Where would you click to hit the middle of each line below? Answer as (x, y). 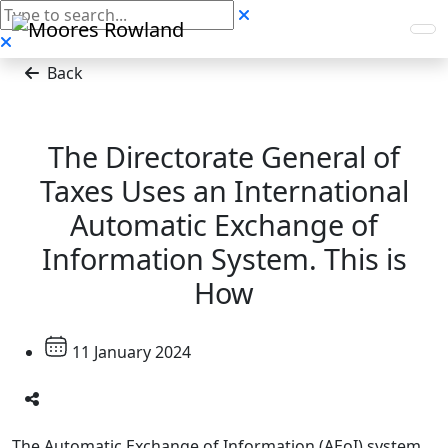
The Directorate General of (224, 156)
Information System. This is (224, 258)
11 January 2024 (131, 352)
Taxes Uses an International (224, 190)
